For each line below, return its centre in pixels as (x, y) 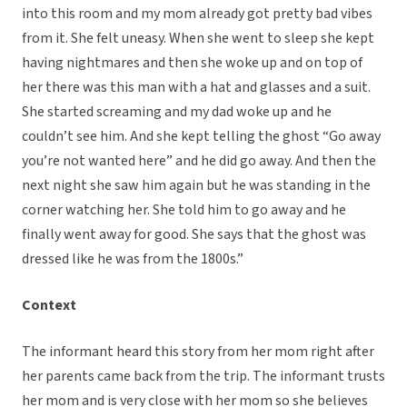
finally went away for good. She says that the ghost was (194, 235)
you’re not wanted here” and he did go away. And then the (199, 161)
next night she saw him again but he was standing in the (196, 186)
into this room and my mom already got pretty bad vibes (197, 14)
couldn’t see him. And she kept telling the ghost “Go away (201, 137)
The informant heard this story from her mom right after (198, 352)
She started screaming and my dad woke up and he (177, 112)
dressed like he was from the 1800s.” (133, 259)
